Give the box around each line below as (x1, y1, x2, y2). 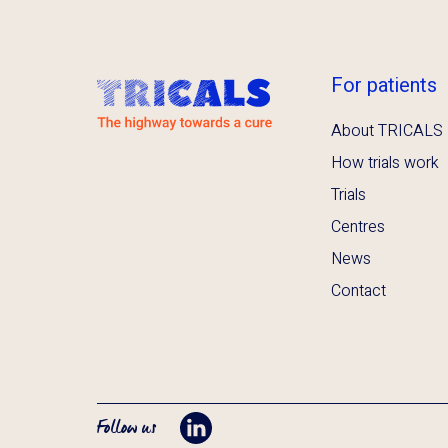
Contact (331, 278, 386, 303)
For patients (331, 70, 437, 100)
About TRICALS (331, 118, 443, 143)
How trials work (331, 150, 439, 175)
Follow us (97, 410, 156, 444)
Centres (331, 214, 385, 239)
